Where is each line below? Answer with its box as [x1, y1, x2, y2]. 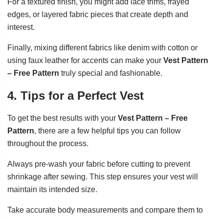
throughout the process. [7, 139, 88, 148]
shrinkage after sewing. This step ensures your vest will [7, 172, 198, 181]
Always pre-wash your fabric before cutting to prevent [7, 159, 190, 168]
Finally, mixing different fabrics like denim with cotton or [7, 43, 197, 52]
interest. [7, 22, 35, 31]
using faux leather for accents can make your [7, 56, 163, 65]
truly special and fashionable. [59, 68, 162, 77]
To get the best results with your [7, 113, 118, 122]
